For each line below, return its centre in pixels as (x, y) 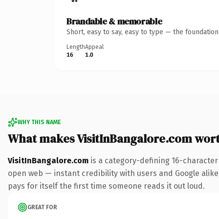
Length (76, 47)
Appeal (94, 47)
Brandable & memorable (114, 21)
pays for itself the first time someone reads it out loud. (106, 186)
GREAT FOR (42, 207)
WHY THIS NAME (39, 122)
